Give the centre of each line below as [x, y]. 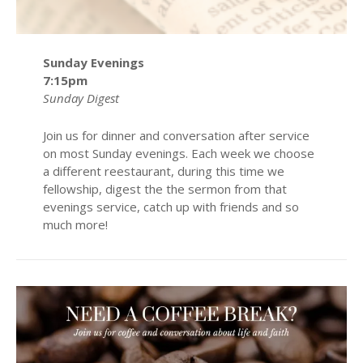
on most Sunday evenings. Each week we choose [178, 153]
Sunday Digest [81, 98]
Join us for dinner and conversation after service [176, 135]
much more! [75, 224]
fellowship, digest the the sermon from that [164, 188]
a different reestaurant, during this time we [163, 171]
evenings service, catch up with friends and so [171, 206]
